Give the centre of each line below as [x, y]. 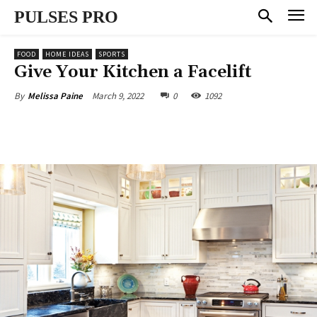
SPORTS [112, 54]
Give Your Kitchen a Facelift [133, 72]
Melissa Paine [55, 96]
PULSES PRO [66, 17]
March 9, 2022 [118, 96]
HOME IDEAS [67, 54]
